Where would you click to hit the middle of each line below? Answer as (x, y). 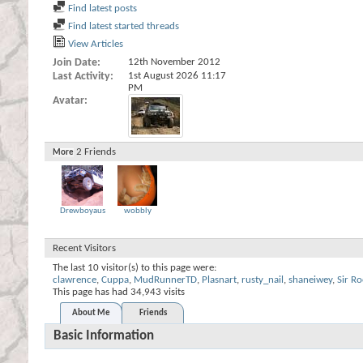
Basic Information (104, 336)
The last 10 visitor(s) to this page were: (135, 268)
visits (173, 293)
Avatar (68, 101)
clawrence (75, 280)
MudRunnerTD (165, 280)
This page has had (92, 293)
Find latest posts (101, 9)
